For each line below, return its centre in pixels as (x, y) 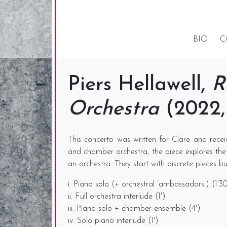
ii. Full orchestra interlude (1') (117, 197)
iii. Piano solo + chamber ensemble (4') (134, 209)
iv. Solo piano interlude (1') (113, 221)
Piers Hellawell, (140, 85)
